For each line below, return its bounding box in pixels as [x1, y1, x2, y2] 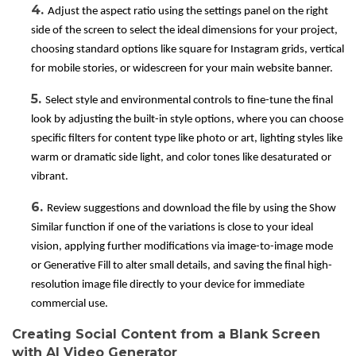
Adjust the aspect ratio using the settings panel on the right [48, 6, 328, 18]
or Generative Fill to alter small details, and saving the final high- [31, 260, 332, 273]
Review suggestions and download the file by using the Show [47, 203, 336, 215]
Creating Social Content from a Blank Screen [12, 327, 320, 342]
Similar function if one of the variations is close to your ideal [31, 222, 313, 234]
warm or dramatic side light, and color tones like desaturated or [31, 152, 331, 164]
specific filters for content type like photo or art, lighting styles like [31, 133, 342, 145]
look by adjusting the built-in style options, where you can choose [31, 114, 343, 126]
